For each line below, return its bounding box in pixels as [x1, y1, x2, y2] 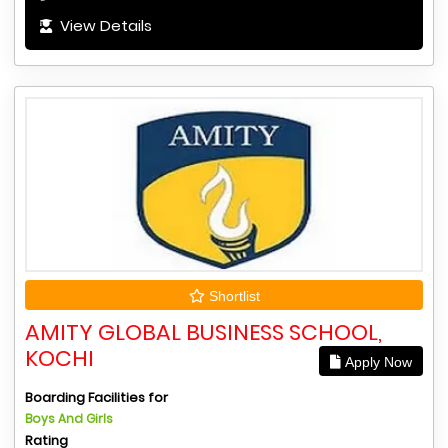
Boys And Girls [25, 409, 113, 427]
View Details [56, 14, 152, 36]
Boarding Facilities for [25, 387, 168, 407]
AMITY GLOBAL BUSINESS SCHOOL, [25, 316, 382, 348]
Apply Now [341, 353, 412, 370]
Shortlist [204, 287, 260, 304]
